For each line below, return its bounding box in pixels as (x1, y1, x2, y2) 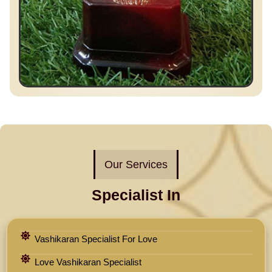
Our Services (104, 158, 168, 171)
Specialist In (92, 186, 180, 204)
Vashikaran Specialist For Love (35, 234, 157, 245)
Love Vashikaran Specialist (35, 257, 141, 268)
